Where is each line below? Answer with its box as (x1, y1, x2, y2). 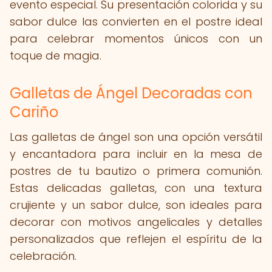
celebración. (10, 248, 76, 263)
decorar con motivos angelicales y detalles (10, 214, 262, 229)
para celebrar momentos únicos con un (10, 31, 262, 46)
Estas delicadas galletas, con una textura (10, 180, 262, 195)
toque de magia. (10, 48, 101, 63)
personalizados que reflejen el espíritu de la (10, 231, 262, 246)
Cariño (10, 102, 58, 122)
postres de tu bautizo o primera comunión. (10, 163, 262, 178)
